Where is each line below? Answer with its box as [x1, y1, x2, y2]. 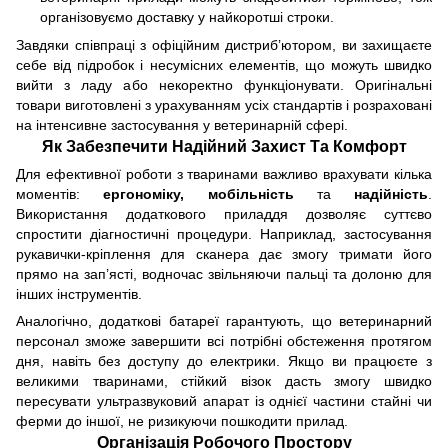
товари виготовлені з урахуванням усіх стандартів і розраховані [16, 97, 432, 114]
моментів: [16, 186, 104, 203]
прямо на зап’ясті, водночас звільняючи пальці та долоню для [16, 266, 432, 283]
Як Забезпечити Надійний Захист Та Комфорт [41, 137, 407, 156]
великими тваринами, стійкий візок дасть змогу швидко [16, 373, 432, 390]
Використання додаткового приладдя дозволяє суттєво [16, 206, 432, 223]
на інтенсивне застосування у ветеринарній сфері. [16, 117, 348, 134]
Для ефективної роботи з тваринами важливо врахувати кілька [16, 166, 432, 183]
